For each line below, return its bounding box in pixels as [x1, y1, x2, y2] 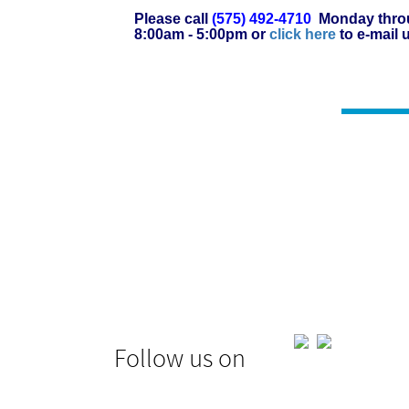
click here [268, 26, 336, 42]
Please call [133, 11, 212, 26]
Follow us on [113, 348, 246, 374]
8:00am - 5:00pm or [133, 26, 269, 42]
